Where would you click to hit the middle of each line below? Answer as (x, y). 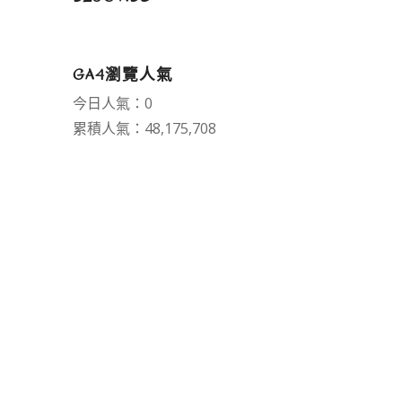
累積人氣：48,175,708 (144, 129)
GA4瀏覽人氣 (122, 75)
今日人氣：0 (112, 104)
